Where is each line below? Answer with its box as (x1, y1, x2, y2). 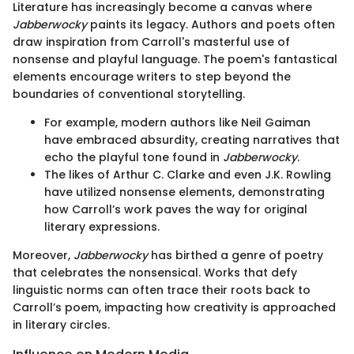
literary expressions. (44, 218, 160, 235)
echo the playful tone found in (44, 149, 223, 165)
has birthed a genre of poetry (148, 247, 323, 263)
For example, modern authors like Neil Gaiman (44, 114, 311, 130)
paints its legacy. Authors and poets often (87, 16, 335, 32)
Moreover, (13, 247, 73, 263)
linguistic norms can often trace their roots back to (13, 281, 311, 298)
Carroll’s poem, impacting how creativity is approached (13, 299, 336, 315)
